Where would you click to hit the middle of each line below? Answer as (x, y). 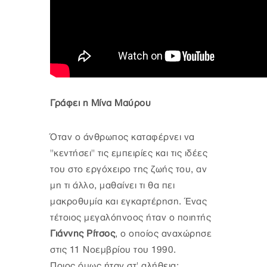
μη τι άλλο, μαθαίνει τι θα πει (112, 185)
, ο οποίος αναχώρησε (163, 234)
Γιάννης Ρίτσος (83, 234)
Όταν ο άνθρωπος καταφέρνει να (122, 137)
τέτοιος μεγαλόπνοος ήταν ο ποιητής (131, 218)
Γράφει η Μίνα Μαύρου (100, 103)
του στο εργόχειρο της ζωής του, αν (128, 169)
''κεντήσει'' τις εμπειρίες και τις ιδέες (129, 153)
